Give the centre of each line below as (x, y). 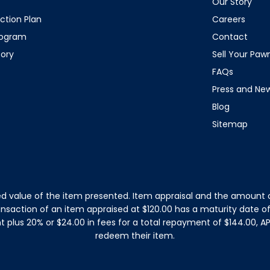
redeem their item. (135, 236)
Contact (230, 37)
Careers (229, 19)
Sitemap (230, 124)
